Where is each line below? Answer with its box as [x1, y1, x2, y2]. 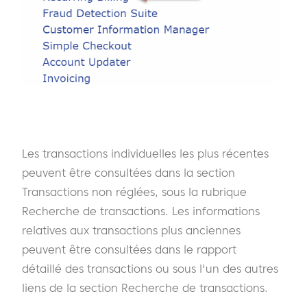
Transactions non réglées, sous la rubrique [22, 185, 247, 199]
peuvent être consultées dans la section [22, 166, 235, 180]
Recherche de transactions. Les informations [22, 204, 260, 219]
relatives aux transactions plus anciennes [22, 223, 241, 238]
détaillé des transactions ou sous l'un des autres [22, 262, 278, 276]
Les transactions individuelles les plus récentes [22, 147, 269, 161]
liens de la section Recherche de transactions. [22, 281, 268, 295]
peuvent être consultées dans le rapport [22, 243, 236, 257]
